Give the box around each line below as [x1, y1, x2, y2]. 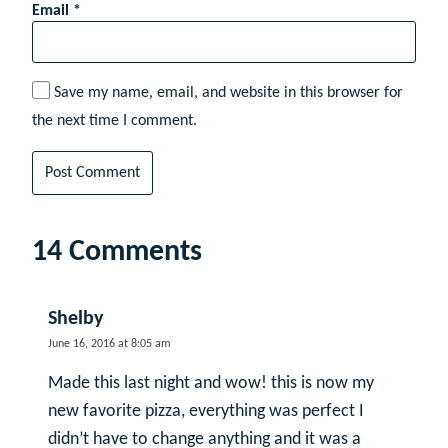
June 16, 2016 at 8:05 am [48, 337, 171, 350]
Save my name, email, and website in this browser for [54, 84, 403, 101]
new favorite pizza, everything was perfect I [48, 401, 364, 421]
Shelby [48, 308, 103, 329]
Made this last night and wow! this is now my [48, 373, 374, 393]
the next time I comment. [32, 112, 197, 129]
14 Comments [32, 236, 202, 268]
